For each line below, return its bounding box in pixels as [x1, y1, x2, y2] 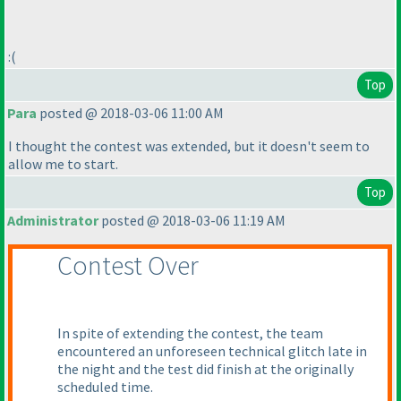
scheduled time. [57, 378, 153, 397]
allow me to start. [8, 155, 118, 174]
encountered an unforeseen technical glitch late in [57, 342, 367, 361]
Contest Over [57, 248, 199, 283]
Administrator [7, 211, 98, 230]
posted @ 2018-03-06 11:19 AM [98, 211, 286, 230]
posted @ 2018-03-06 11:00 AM [37, 104, 224, 123]
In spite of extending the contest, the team [57, 324, 323, 343]
